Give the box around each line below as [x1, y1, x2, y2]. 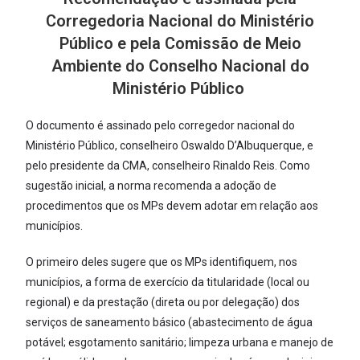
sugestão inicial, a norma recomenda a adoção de [26, 178, 277, 192]
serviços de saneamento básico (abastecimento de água [26, 315, 313, 329]
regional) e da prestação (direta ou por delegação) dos [26, 295, 301, 309]
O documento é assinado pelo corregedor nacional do [26, 118, 296, 132]
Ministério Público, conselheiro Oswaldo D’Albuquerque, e [26, 138, 314, 152]
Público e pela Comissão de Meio [59, 33, 301, 53]
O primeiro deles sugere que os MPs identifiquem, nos [26, 255, 298, 268]
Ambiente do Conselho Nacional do [51, 55, 309, 76]
